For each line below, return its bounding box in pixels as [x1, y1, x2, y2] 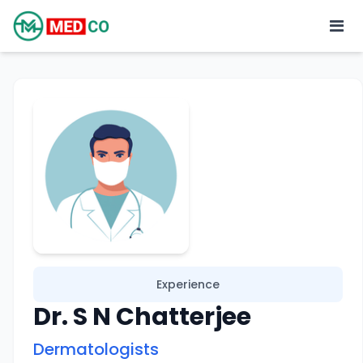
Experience [156, 276, 220, 293]
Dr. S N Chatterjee [33, 300, 251, 334]
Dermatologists [33, 338, 159, 361]
